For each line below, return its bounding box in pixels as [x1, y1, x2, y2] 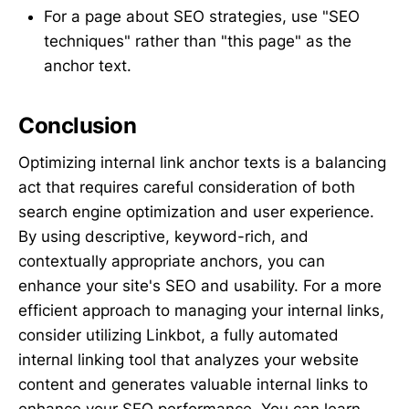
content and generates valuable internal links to [18, 374, 368, 393]
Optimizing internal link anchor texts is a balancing [18, 152, 386, 172]
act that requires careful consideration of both [18, 177, 355, 196]
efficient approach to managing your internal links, [18, 300, 384, 320]
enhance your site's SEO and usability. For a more [18, 276, 382, 295]
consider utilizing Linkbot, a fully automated [18, 325, 339, 344]
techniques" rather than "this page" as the [44, 32, 351, 51]
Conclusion [18, 112, 137, 140]
